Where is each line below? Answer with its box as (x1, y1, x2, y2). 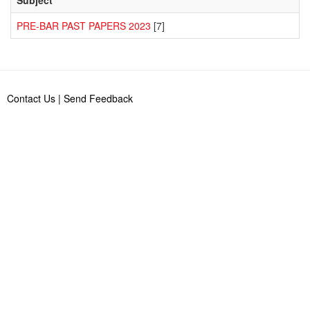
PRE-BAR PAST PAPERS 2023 (17, 18, 151, 33)
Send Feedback (64, 91, 133, 105)
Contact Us (7, 91, 55, 105)
